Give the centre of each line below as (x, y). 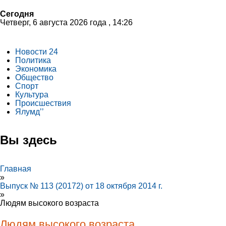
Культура (32, 95)
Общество (34, 77)
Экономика (36, 69)
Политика (33, 60)
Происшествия (43, 103)
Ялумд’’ (30, 112)
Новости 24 (37, 52)
